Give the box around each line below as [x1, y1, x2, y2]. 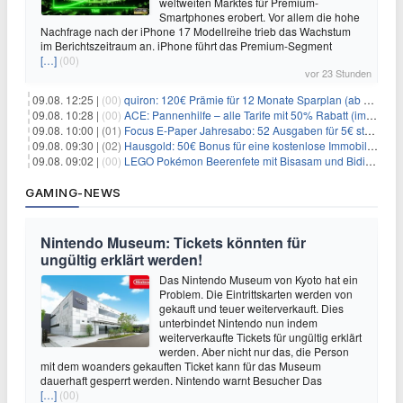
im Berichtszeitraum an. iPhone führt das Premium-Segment [40, 37, 332, 53]
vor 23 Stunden [305, 65, 372, 80]
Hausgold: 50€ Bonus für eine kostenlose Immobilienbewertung [124, 137, 367, 153]
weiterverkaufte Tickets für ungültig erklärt [159, 328, 362, 345]
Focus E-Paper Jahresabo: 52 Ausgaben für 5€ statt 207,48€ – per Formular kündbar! [124, 121, 364, 138]
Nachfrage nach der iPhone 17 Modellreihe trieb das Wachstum [40, 22, 351, 39]
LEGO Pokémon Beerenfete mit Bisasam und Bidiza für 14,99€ [124, 152, 365, 168]
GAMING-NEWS [25, 184, 121, 200]
